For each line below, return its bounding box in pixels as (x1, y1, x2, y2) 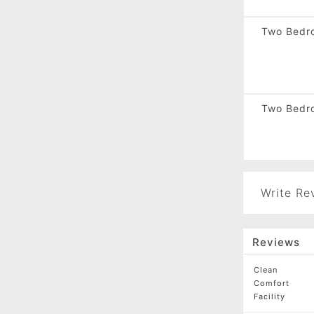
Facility (253, 292, 285, 301)
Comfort (253, 278, 289, 288)
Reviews (252, 235, 300, 249)
